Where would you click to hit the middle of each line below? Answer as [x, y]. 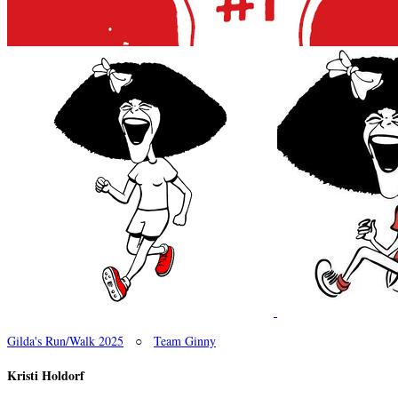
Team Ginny [185, 341]
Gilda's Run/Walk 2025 [65, 341]
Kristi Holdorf [46, 375]
